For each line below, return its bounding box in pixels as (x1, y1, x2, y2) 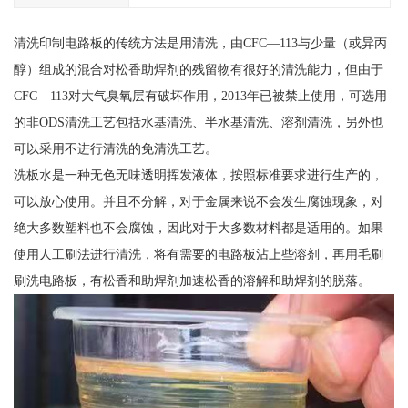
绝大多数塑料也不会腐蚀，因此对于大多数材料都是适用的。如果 (13, 220, 383, 236)
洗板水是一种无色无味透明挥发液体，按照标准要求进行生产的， (13, 168, 383, 183)
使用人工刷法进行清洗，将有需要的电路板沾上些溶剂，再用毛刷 (13, 247, 383, 262)
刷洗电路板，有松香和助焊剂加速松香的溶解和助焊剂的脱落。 (13, 273, 371, 289)
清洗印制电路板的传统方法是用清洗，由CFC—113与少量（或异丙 (13, 36, 387, 51)
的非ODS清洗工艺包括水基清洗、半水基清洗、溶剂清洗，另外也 (13, 115, 383, 130)
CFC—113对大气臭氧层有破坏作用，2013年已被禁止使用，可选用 (13, 88, 387, 104)
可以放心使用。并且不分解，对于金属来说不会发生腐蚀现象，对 (13, 194, 383, 209)
